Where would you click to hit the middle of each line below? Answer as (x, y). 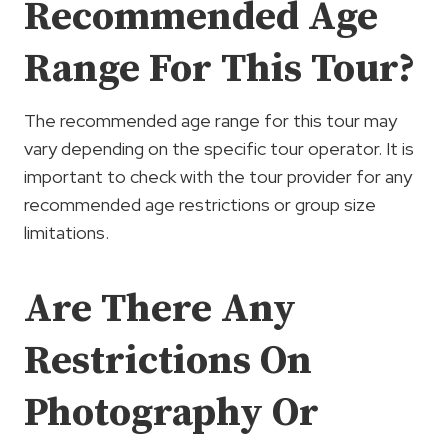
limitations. (66, 233)
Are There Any (160, 309)
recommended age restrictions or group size (200, 205)
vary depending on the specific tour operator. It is (219, 149)
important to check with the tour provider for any (218, 177)
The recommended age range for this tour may (210, 121)
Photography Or (171, 413)
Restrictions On (168, 361)
